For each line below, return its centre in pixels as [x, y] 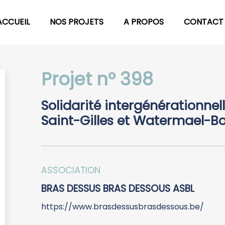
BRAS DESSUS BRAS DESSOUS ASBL [118, 188]
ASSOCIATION [71, 170]
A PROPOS [144, 22]
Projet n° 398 [97, 79]
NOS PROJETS [77, 22]
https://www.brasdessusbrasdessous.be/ [123, 206]
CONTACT [204, 22]
